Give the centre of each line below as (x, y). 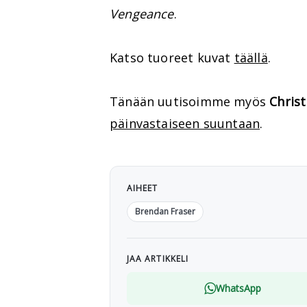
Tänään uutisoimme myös (190, 101)
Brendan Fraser (165, 211)
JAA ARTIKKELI (158, 259)
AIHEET (143, 188)
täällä (251, 58)
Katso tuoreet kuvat (172, 58)
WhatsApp (238, 288)
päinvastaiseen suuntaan (185, 123)
